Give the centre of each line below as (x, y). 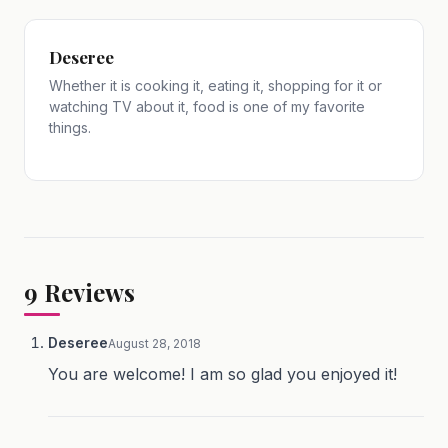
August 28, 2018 (154, 343)
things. (70, 127)
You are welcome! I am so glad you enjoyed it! (222, 373)
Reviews (86, 291)
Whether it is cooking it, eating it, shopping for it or (215, 85)
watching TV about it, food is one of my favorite (207, 106)
